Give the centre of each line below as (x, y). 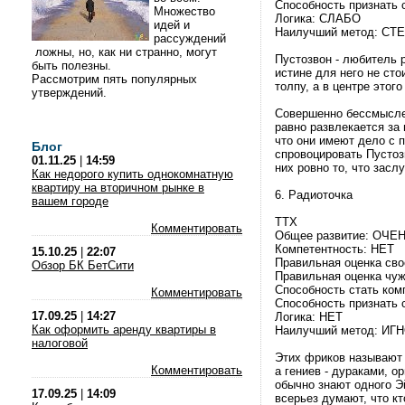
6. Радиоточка (314, 195)
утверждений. (71, 93)
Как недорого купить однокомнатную (132, 174)
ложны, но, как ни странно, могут (124, 52)
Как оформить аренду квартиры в (124, 330)
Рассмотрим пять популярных (114, 79)
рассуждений (190, 38)
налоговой (60, 343)
